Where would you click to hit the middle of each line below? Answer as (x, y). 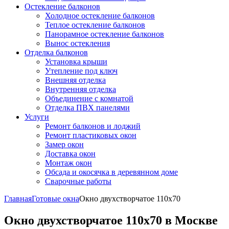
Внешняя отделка (75, 80)
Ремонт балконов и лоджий (93, 126)
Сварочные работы (78, 181)
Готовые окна (55, 199)
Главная (18, 199)
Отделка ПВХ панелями (87, 108)
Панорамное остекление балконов (105, 34)
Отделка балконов (56, 52)
